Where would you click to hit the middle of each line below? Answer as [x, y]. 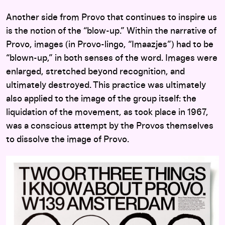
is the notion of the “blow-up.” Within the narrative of [111, 31]
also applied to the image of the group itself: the [101, 99]
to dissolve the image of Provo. [68, 140]
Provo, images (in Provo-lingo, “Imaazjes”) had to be [110, 45]
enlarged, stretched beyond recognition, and [95, 72]
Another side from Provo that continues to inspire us [111, 18]
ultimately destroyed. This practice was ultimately [106, 86]
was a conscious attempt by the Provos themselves [110, 126]
